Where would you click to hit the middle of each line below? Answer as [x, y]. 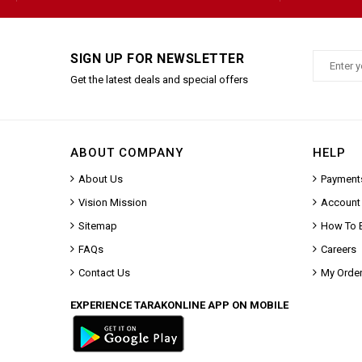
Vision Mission [113, 202]
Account [341, 202]
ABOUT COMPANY [127, 152]
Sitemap [98, 225]
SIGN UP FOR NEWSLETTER [157, 58]
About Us [101, 179]
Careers [339, 249]
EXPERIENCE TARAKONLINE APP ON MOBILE [179, 305]
